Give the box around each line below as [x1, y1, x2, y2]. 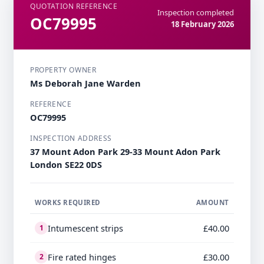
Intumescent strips [48, 222, 123, 235]
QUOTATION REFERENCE [30, 1, 118, 12]
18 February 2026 [171, 19, 234, 30]
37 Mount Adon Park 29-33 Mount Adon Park [30, 146, 220, 158]
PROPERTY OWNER [30, 65, 97, 75]
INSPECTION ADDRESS [30, 133, 112, 144]
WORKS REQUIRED [35, 198, 101, 207]
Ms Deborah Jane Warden [30, 77, 141, 90]
